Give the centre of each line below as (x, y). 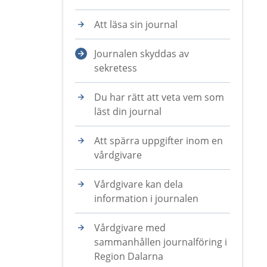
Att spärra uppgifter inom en (159, 141)
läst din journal (128, 111)
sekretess (116, 68)
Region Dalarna (129, 256)
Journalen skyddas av (142, 54)
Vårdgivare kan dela (139, 184)
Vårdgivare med (130, 228)
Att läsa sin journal (136, 24)
